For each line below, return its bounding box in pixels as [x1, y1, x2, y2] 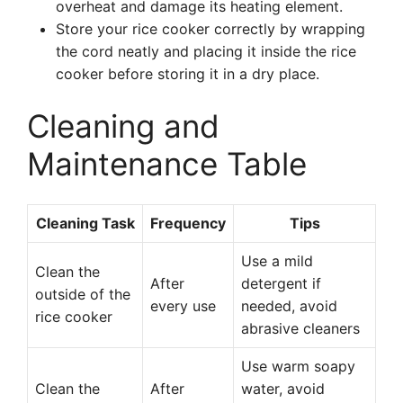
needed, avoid [241, 297, 337, 315]
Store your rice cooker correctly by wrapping [56, 20, 365, 38]
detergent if [241, 274, 321, 292]
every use [150, 297, 216, 315]
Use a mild [241, 252, 313, 270]
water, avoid [241, 380, 325, 398]
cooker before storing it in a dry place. [56, 65, 319, 83]
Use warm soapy [241, 357, 355, 375]
